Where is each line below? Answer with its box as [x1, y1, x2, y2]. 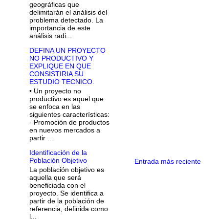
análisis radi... [29, 32, 72, 40]
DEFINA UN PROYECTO [29, 46, 106, 55]
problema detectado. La [29, 16, 103, 24]
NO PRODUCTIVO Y [29, 54, 93, 63]
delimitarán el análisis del [29, 8, 107, 17]
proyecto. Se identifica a [29, 189, 104, 197]
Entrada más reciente [134, 157, 201, 165]
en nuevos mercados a [29, 126, 100, 134]
